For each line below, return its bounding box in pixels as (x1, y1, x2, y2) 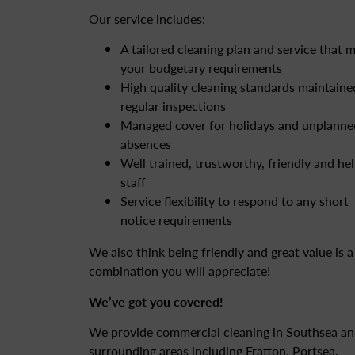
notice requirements (120, 211, 232, 230)
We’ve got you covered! (89, 292, 223, 311)
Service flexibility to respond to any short (120, 192, 349, 211)
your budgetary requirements (120, 59, 282, 78)
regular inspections (120, 97, 226, 116)
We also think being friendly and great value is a (89, 242, 353, 261)
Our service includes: (89, 9, 205, 28)
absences (120, 135, 171, 154)
